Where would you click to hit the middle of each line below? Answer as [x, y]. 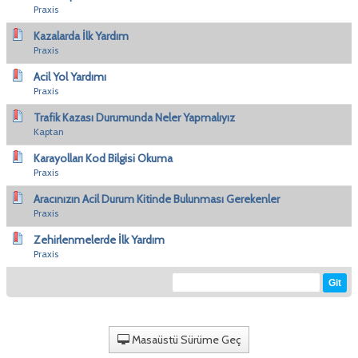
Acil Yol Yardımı [70, 76]
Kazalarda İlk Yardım [81, 36]
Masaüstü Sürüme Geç [185, 339]
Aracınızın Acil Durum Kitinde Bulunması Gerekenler [157, 199]
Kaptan [49, 131]
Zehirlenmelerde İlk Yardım [99, 239]
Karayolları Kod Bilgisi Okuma [103, 158]
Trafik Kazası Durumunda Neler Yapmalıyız [134, 117]
